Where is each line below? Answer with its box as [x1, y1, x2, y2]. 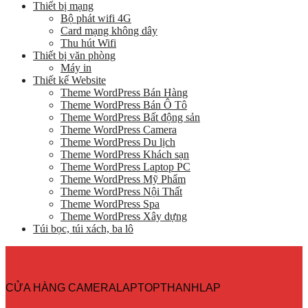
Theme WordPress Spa [60, 198, 159, 210]
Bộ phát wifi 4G [60, 12, 131, 25]
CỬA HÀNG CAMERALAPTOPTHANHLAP [5, 281, 221, 294]
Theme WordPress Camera [60, 124, 177, 136]
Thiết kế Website [33, 74, 106, 87]
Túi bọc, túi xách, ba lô [33, 223, 133, 235]
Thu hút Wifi [60, 37, 116, 49]
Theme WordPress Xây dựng [60, 210, 187, 223]
